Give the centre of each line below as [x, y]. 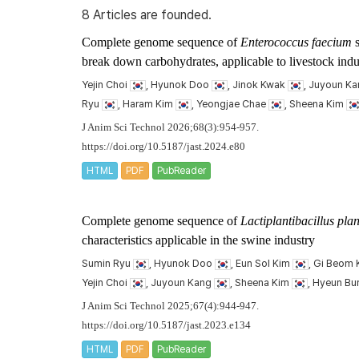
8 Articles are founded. [147, 15]
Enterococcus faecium [296, 42]
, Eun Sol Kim [262, 263]
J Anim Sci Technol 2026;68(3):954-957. [170, 127]
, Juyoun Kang [180, 282]
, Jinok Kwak [258, 85]
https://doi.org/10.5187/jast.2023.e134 [166, 325]
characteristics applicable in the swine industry [198, 240]
